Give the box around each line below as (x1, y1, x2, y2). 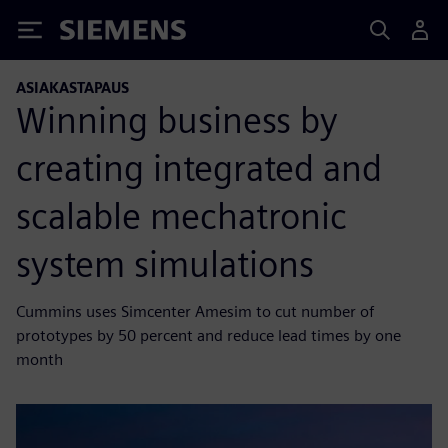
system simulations (16, 241, 314, 286)
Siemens (60, 23, 126, 44)
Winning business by (16, 97, 338, 142)
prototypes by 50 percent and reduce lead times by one (16, 325, 401, 345)
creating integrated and (16, 145, 382, 190)
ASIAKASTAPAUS (16, 79, 129, 96)
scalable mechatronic (16, 193, 347, 238)
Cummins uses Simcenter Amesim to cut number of (16, 301, 374, 321)
